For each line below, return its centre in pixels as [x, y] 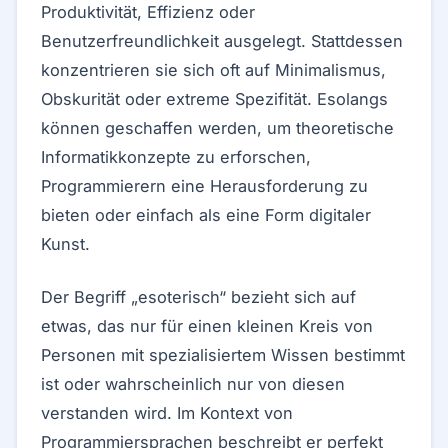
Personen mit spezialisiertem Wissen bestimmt [223, 355]
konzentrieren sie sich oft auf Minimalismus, [213, 70]
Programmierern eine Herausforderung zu [204, 186]
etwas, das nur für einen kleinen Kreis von [207, 326]
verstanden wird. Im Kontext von [167, 413]
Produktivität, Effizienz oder [148, 12]
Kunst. [65, 244]
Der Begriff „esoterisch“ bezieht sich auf [198, 297]
